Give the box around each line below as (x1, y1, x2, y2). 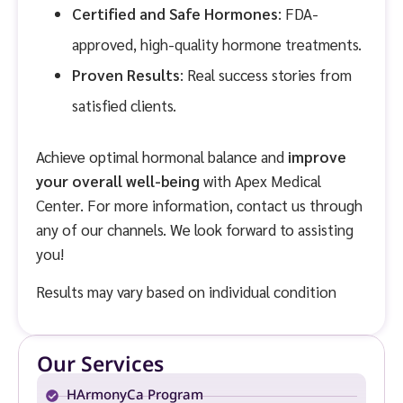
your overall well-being (36, 171, 200, 192)
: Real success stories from (180, 65, 352, 85)
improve (288, 147, 346, 167)
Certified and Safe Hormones (72, 4, 278, 24)
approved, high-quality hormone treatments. (72, 34, 362, 55)
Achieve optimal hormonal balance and (36, 147, 288, 167)
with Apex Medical (200, 171, 321, 192)
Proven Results (72, 65, 180, 85)
